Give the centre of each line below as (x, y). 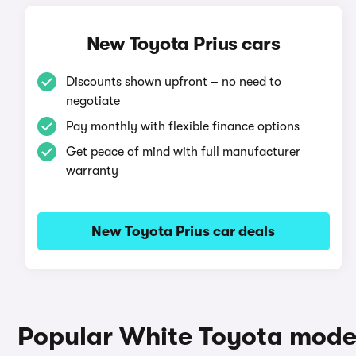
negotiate (93, 101)
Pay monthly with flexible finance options (182, 126)
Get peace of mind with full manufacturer (183, 152)
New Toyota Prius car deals (184, 231)
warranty (92, 171)
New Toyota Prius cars (183, 44)
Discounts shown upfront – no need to (173, 82)
